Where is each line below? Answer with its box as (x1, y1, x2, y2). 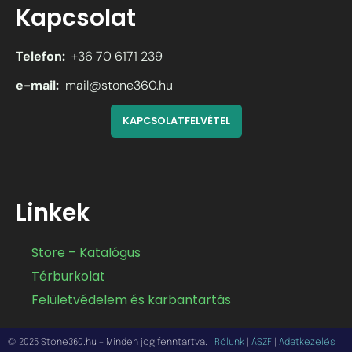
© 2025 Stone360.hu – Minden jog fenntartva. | (8, 338, 214, 348)
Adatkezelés (279, 338, 335, 348)
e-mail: (16, 77, 59, 94)
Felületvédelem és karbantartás (31, 291, 231, 310)
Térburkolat (31, 267, 105, 286)
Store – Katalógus (31, 244, 141, 262)
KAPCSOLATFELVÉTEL (122, 114, 230, 128)
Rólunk (214, 338, 244, 348)
